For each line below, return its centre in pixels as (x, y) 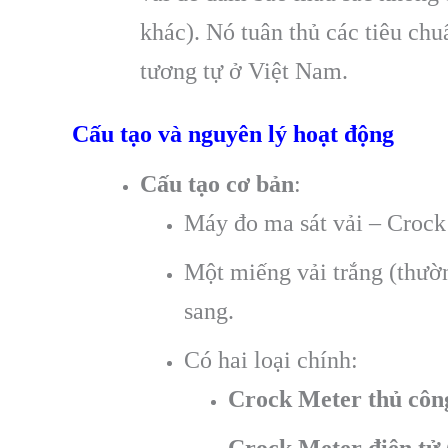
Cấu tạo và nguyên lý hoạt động (233, 133)
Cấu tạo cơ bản (217, 183)
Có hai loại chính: (271, 359)
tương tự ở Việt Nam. (244, 70)
